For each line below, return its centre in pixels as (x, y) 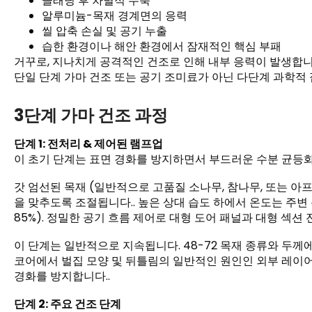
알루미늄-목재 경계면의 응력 (115, 16)
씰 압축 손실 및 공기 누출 (104, 31)
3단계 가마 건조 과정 (91, 116)
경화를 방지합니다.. (62, 276)
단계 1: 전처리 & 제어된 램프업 (88, 144)
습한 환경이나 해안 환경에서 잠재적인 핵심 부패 (162, 47)
